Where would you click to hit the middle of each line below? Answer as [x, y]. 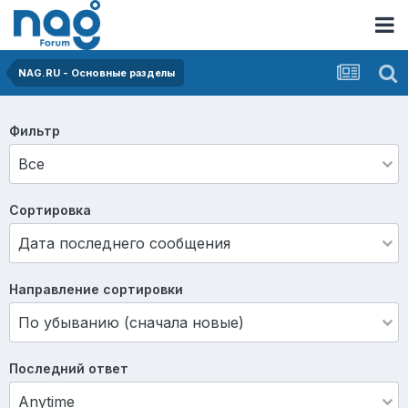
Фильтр [35, 131]
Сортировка [50, 210]
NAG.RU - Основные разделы [97, 73]
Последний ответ [69, 368]
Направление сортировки [96, 289]
